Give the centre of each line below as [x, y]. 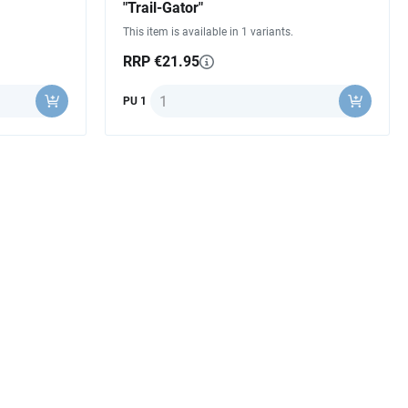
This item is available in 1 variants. [208, 32]
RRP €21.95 [161, 62]
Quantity [177, 95]
